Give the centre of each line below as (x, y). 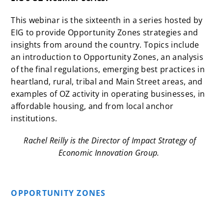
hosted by (182, 20)
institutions (33, 119)
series (151, 20)
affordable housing (48, 106)
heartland (30, 82)
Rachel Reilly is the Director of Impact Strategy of (110, 141)
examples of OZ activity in (61, 94)
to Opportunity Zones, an (122, 57)
